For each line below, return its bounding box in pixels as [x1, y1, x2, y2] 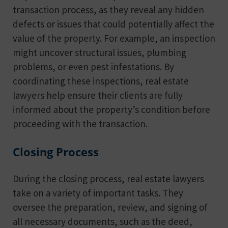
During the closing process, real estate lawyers [13, 172, 204, 185]
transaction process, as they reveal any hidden [13, 3, 204, 16]
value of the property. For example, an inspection [13, 32, 215, 44]
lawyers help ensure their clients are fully [13, 89, 183, 101]
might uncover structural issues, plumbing [13, 46, 186, 59]
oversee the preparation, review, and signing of [13, 201, 208, 213]
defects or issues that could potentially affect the [13, 17, 214, 30]
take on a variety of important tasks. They [13, 186, 183, 199]
